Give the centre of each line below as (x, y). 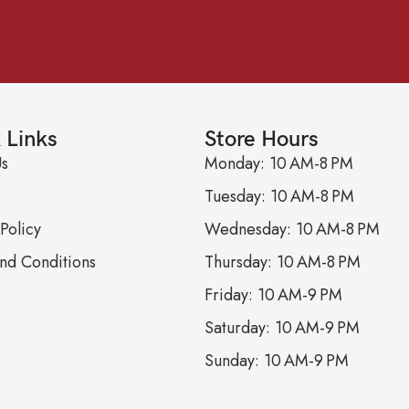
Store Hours (262, 139)
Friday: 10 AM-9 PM (273, 294)
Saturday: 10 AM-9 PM (282, 327)
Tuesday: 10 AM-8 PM (279, 196)
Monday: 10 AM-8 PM (279, 163)
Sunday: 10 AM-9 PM (277, 360)
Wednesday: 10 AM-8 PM (292, 229)
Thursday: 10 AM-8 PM (283, 262)
